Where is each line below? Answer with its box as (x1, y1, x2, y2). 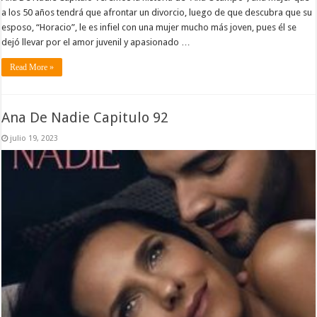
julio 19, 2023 (10, 134, 59, 143)
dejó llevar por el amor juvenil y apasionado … (1, 36, 191, 47)
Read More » (10, 62, 54, 72)
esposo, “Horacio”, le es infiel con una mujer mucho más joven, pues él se (1, 21, 297, 33)
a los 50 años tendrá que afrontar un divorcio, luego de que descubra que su (1, 6, 313, 18)
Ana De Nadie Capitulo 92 (1, 109, 169, 126)
